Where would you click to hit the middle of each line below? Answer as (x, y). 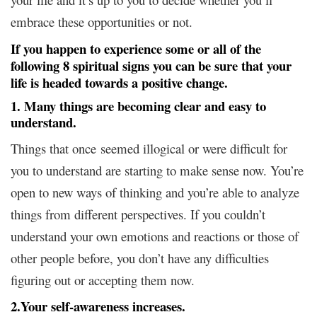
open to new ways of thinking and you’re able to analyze (155, 192)
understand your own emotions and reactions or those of (155, 236)
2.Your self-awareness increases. (98, 306)
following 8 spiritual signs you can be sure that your (151, 65)
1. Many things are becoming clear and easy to (138, 105)
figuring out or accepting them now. (103, 279)
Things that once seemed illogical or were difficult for (149, 148)
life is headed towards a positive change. (119, 82)
